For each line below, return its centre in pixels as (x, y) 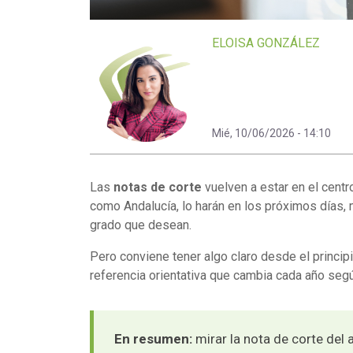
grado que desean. (141, 225)
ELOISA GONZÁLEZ (266, 43)
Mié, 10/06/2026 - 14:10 (271, 133)
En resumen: (153, 338)
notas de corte (158, 187)
